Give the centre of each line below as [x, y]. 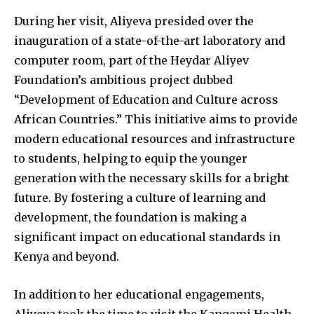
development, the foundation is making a [130, 218]
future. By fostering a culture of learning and [140, 198]
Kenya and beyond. [67, 257]
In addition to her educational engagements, [139, 295]
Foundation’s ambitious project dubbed [123, 80]
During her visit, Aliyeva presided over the [134, 21]
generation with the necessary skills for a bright [151, 178]
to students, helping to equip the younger [131, 159]
